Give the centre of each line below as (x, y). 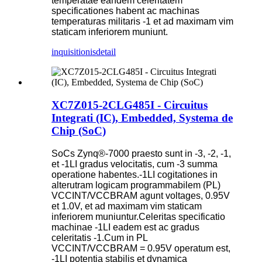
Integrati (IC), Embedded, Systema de (142, 118)
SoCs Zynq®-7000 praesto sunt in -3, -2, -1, (141, 153)
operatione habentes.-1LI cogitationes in (135, 174)
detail (106, 52)
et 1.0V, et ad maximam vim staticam (127, 206)
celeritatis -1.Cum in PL (99, 237)
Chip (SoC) (79, 130)
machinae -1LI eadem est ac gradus (125, 227)
